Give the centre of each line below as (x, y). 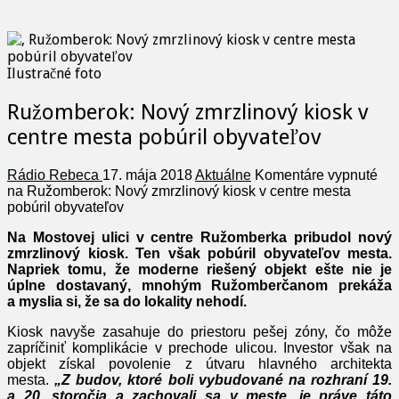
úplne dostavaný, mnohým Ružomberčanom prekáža (199, 286)
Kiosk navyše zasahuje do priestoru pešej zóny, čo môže (199, 332)
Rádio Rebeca (55, 175)
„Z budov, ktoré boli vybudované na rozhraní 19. (223, 380)
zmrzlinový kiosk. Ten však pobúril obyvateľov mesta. (199, 254)
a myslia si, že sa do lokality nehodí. (127, 302)
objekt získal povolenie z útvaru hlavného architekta (199, 364)
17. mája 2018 (147, 175)
